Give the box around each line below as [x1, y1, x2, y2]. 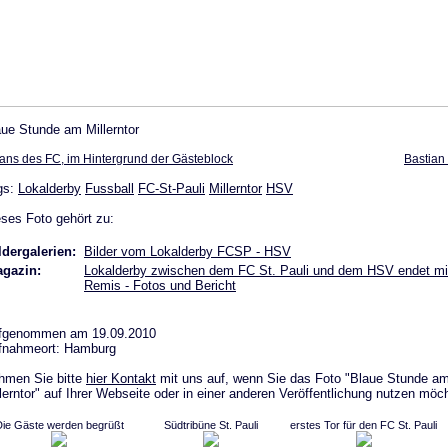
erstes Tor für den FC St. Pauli [290, 418, 437, 431]
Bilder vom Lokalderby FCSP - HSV [84, 243, 291, 259]
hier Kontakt [86, 370, 156, 386]
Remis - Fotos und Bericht [84, 277, 236, 293]
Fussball [85, 180, 134, 196]
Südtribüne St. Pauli [164, 418, 258, 431]
